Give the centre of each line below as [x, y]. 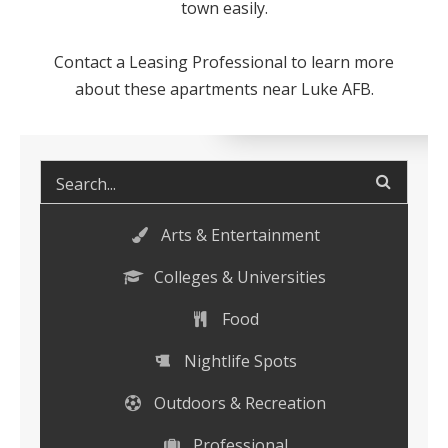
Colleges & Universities [238, 277]
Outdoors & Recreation [238, 403]
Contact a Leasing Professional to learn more [224, 62]
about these [122, 89]
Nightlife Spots [238, 361]
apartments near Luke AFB [270, 89]
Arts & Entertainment [238, 235]
